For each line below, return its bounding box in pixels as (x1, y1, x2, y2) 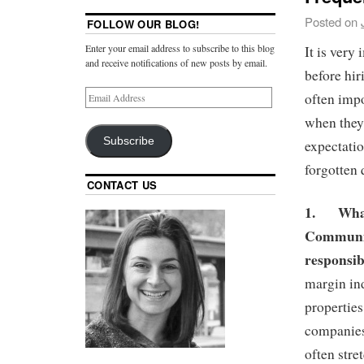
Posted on (305, 13, 358, 31)
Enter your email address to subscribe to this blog (85, 41, 275, 55)
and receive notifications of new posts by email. (85, 56, 267, 70)
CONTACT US (87, 177, 158, 193)
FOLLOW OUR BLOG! (87, 16, 200, 32)
